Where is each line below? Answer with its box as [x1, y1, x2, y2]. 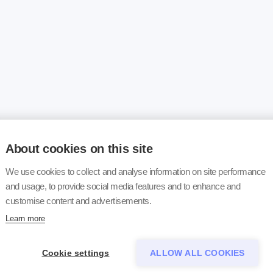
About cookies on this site [5, 141, 153, 155]
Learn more [5, 213, 45, 223]
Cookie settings [41, 248, 110, 258]
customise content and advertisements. [5, 195, 152, 206]
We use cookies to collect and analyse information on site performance [5, 166, 266, 177]
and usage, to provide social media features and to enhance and [5, 180, 241, 191]
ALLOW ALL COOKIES [150, 248, 245, 258]
